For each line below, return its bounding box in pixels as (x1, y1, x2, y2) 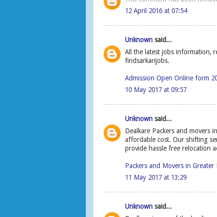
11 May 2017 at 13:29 (125, 173, 186, 182)
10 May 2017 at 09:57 (125, 86, 186, 94)
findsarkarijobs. (125, 56, 170, 64)
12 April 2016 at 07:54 (125, 7, 187, 15)
